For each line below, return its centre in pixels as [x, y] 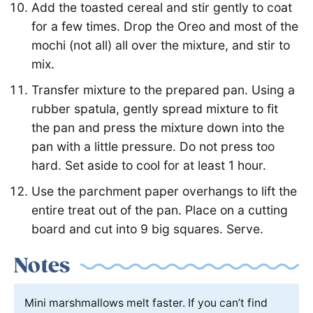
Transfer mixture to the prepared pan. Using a [163, 90]
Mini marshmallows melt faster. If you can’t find [146, 303]
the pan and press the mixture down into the [158, 128]
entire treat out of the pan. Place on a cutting [160, 210]
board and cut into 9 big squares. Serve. [147, 229]
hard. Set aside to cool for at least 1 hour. [149, 166]
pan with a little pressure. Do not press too [153, 147]
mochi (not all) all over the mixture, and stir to [161, 45]
